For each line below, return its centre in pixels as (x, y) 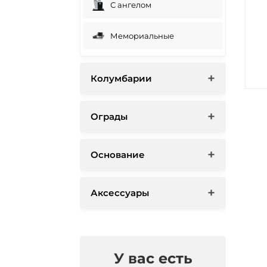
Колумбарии (122, 78)
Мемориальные (142, 35)
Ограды (109, 116)
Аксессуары (120, 193)
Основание (118, 154)
